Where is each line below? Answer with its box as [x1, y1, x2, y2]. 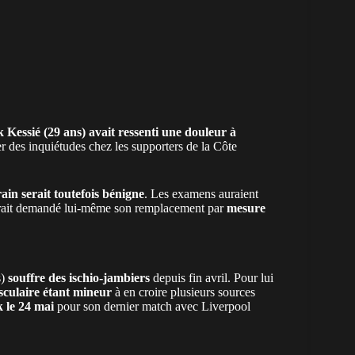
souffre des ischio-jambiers [8, 270, 153, 284]
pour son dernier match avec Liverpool [54, 299, 250, 313]
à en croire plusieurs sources [112, 284, 255, 299]
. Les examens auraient [144, 186, 258, 200]
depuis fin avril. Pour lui [153, 270, 273, 284]
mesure [227, 200, 265, 215]
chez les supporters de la [86, 139, 213, 153]
